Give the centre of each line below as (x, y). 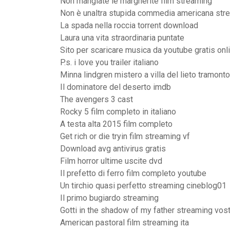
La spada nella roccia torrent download (129, 25)
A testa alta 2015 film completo (116, 124)
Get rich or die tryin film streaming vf (125, 136)
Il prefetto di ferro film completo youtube (133, 173)
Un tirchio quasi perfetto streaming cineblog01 (143, 186)
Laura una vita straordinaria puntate (122, 38)
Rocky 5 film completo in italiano (118, 112)
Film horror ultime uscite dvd (111, 161)
